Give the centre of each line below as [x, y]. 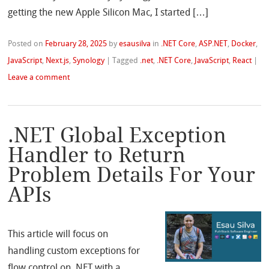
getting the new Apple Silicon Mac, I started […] [108, 13]
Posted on [27, 44]
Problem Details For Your [132, 175]
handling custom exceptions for [74, 251]
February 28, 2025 [76, 44]
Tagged [126, 61]
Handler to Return [97, 155]
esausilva [135, 44]
